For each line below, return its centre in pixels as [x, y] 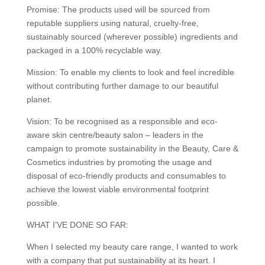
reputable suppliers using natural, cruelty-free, [112, 23]
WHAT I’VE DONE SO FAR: [77, 225]
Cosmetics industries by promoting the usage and [119, 162]
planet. [39, 99]
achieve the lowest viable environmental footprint [117, 189]
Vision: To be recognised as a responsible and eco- [122, 121]
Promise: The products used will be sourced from [118, 9]
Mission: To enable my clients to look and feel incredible [130, 72]
